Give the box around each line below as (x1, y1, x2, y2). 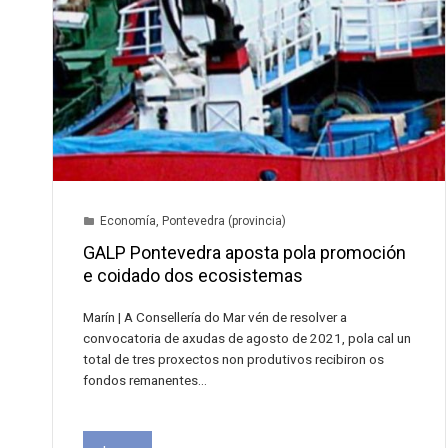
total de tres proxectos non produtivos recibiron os (83, 351, 384, 368)
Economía (100, 214, 156, 229)
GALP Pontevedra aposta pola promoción (83, 242, 406, 264)
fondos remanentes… (83, 372, 207, 389)
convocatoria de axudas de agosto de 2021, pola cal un (83, 330, 411, 347)
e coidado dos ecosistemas (83, 265, 303, 287)
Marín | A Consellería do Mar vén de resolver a (83, 309, 347, 326)
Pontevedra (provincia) (162, 214, 286, 229)
